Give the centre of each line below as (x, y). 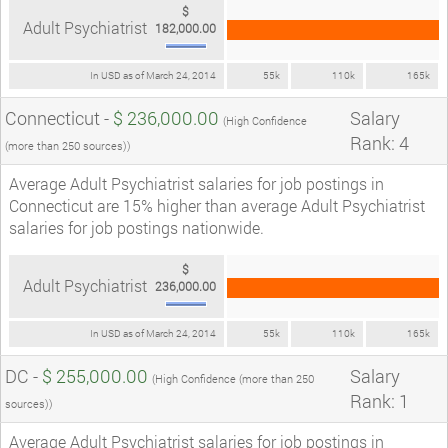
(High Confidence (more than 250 (233, 378)
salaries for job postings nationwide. (136, 227)
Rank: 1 (379, 400)
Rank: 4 (379, 142)
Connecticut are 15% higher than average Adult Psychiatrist (217, 205)
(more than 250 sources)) (68, 145)
